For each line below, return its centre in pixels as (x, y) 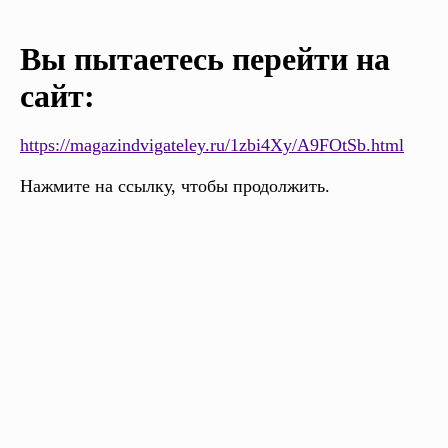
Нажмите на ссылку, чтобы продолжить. (175, 186)
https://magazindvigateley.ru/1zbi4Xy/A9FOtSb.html (212, 145)
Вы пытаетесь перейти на (205, 59)
